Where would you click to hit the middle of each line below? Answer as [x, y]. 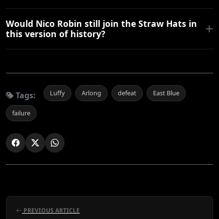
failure [21, 113]
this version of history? [55, 34]
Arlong [91, 93]
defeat [127, 93]
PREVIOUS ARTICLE [51, 211]
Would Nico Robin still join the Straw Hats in [101, 24]
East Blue [166, 93]
